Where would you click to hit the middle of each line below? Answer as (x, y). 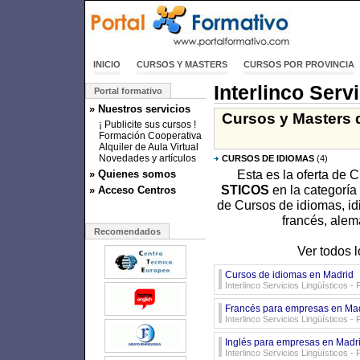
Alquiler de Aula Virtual (149, 147)
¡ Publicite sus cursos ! (147, 125)
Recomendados (127, 231)
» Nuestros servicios (140, 109)
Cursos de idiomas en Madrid (289, 275)
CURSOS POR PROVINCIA (299, 64)
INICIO (107, 64)
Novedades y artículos (147, 158)
